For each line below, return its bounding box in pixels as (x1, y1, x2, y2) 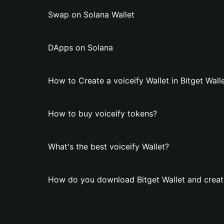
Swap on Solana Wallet (48, 9, 134, 19)
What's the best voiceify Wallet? (48, 141, 169, 151)
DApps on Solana (48, 42, 113, 52)
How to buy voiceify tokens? (48, 108, 157, 118)
